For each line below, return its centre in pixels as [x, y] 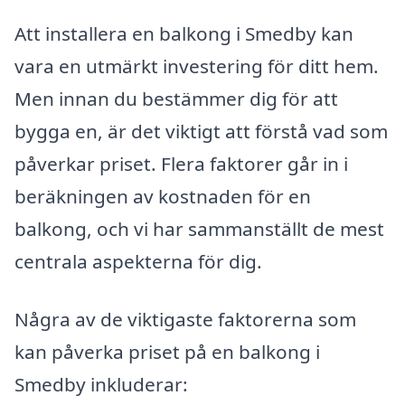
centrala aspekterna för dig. [138, 262]
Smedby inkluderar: [101, 385]
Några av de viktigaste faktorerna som [185, 320]
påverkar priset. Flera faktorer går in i [181, 164]
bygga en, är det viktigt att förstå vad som [201, 132]
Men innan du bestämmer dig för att [176, 99]
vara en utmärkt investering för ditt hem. [197, 66]
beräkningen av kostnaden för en [163, 197]
